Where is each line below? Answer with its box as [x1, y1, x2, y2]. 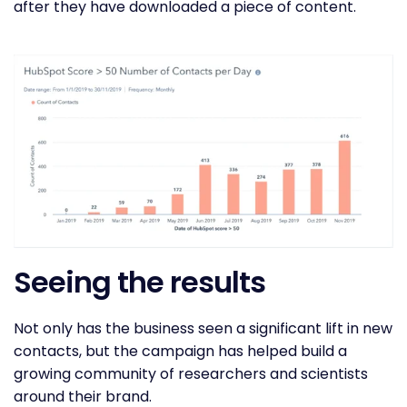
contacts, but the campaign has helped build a [14, 341, 347, 362]
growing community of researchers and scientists [14, 363, 368, 385]
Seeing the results [14, 262, 265, 303]
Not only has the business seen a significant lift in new [14, 318, 392, 340]
